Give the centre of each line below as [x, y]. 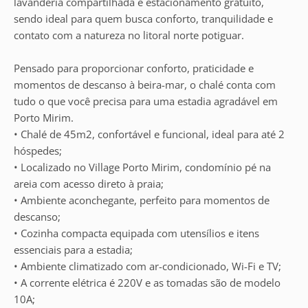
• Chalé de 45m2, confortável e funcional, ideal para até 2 [149, 134]
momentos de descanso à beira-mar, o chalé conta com [145, 85]
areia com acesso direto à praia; [89, 184]
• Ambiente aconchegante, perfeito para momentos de [142, 200]
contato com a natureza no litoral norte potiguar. [129, 35]
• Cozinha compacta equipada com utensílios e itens [136, 233]
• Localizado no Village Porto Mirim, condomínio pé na [142, 167]
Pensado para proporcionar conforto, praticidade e [134, 68]
